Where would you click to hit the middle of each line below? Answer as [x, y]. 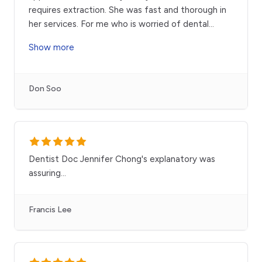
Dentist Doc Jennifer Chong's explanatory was [122, 159]
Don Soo [45, 88]
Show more [51, 47]
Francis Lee [50, 209]
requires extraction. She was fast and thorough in [127, 10]
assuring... [47, 173]
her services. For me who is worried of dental [119, 24]
